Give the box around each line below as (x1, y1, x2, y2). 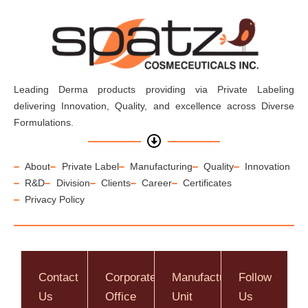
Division (56, 177, 90, 189)
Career (142, 177, 172, 189)
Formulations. (14, 117, 74, 129)
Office (105, 289, 136, 303)
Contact (38, 270, 78, 284)
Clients (100, 177, 131, 189)
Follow (239, 270, 272, 284)
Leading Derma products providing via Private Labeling (14, 84, 294, 96)
